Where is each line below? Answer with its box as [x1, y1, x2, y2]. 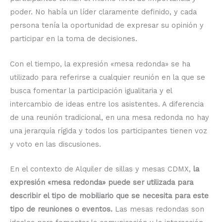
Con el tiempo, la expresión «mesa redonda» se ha [10, 59, 190, 68]
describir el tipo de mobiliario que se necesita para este [10, 191, 209, 201]
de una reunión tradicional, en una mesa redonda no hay [10, 112, 209, 122]
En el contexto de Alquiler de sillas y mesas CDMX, [10, 165, 193, 174]
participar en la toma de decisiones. [10, 34, 137, 44]
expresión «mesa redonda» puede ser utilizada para [10, 178, 193, 187]
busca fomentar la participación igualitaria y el [10, 86, 172, 95]
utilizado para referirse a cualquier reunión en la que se [10, 72, 205, 82]
